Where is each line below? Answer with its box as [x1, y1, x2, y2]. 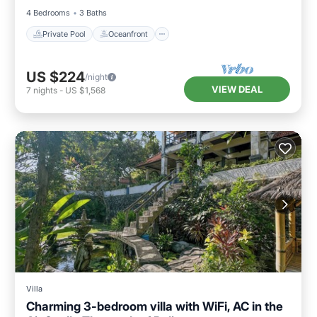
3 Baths [79, 8, 107, 18]
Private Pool [42, 28, 86, 39]
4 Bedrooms [26, 8, 70, 18]
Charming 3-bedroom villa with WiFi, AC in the [26, 299, 283, 314]
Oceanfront [108, 28, 148, 39]
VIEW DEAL [212, 83, 263, 95]
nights [33, 84, 57, 96]
